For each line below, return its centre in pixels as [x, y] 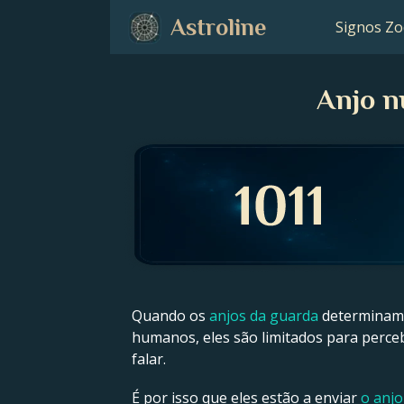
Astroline [218, 27]
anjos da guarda [264, 316]
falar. [149, 359]
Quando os [170, 316]
